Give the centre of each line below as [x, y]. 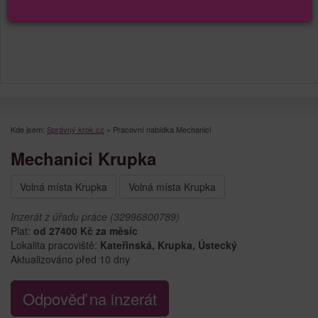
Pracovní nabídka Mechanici [162, 129]
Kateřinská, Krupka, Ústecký [169, 245]
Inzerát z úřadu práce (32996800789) [95, 216]
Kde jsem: [29, 129]
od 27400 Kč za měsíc [86, 230]
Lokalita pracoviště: [55, 245]
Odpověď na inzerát [90, 298]
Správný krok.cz [76, 129]
